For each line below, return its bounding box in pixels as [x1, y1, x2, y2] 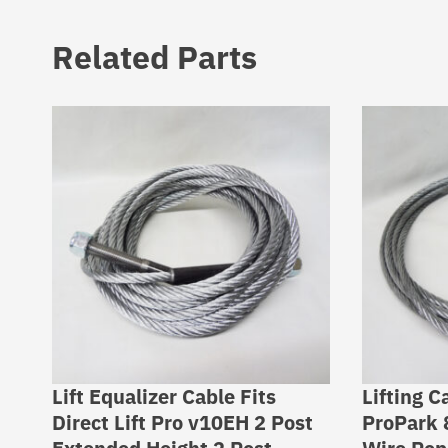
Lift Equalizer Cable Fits [52, 383, 276, 410]
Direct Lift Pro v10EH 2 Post [52, 409, 313, 436]
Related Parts [52, 36, 257, 78]
